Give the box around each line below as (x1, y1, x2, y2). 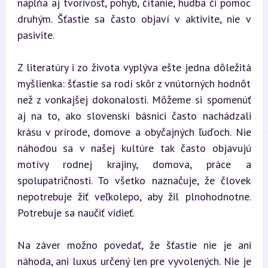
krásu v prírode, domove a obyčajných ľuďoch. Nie (17, 124, 251, 139)
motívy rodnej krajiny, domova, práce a (17, 157, 251, 171)
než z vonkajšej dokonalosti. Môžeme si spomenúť (17, 92, 251, 106)
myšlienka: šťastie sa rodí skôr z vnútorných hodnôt (17, 76, 251, 90)
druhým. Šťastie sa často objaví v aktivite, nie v (17, 11, 251, 26)
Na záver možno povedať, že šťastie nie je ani (17, 237, 251, 252)
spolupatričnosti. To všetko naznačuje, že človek (17, 173, 251, 187)
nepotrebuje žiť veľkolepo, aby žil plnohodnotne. (17, 189, 251, 203)
